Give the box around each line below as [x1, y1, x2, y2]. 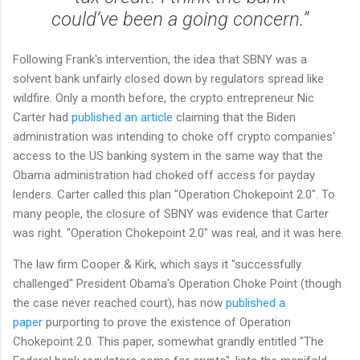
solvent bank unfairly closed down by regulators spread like [13, 72, 324, 87]
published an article [72, 110, 173, 125]
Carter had [13, 110, 72, 125]
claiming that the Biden [173, 110, 296, 125]
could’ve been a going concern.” [51, 8, 309, 31]
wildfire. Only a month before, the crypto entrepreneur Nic [13, 91, 314, 106]
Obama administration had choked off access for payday [13, 168, 315, 183]
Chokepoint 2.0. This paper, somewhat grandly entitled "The [13, 334, 324, 350]
